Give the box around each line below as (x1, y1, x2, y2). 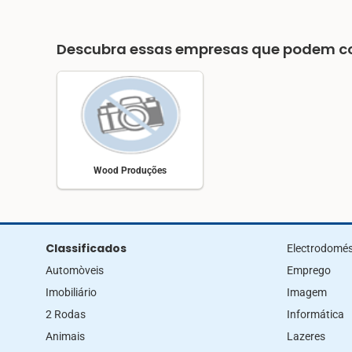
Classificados (46, 240, 126, 257)
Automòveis (46, 264, 104, 277)
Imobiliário (46, 286, 97, 299)
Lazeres (287, 330, 325, 343)
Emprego (287, 264, 331, 277)
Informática (287, 308, 344, 321)
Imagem (287, 286, 327, 299)
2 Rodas (46, 308, 86, 321)
